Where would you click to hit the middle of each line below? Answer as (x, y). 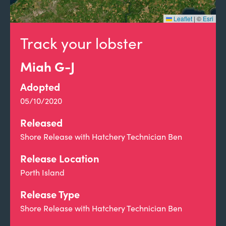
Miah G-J (47, 66)
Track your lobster (81, 43)
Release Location (60, 158)
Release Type (50, 194)
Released (41, 122)
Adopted (40, 87)
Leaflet (182, 18)
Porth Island (42, 172)
